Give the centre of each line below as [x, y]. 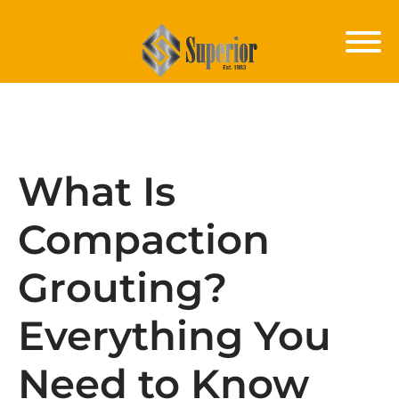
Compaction [144, 239]
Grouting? [122, 287]
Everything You [175, 335]
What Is [97, 191]
